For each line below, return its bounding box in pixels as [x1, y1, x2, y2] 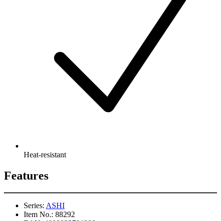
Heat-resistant [24, 150, 66, 159]
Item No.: [24, 210, 53, 219]
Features [4, 169, 48, 182]
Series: [24, 201, 44, 210]
